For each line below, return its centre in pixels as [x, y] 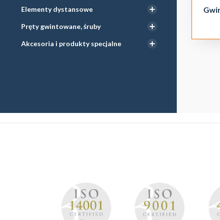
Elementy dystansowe [57, 9]
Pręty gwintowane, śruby [61, 26]
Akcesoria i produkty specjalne [71, 43]
